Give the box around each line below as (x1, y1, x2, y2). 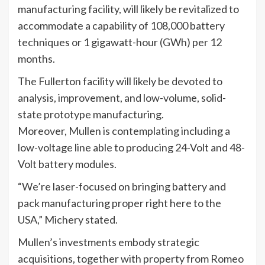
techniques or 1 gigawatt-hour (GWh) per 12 (18, 35, 222, 49)
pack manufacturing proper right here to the (18, 196, 221, 209)
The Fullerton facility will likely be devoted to (18, 75, 222, 88)
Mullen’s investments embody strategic (18, 235, 199, 248)
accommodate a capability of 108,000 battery (18, 19, 225, 32)
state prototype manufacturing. (18, 108, 164, 121)
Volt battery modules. (18, 157, 117, 170)
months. (18, 52, 55, 65)
